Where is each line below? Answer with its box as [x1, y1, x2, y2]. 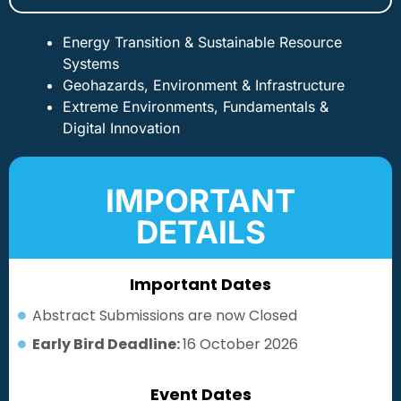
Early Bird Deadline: [32, 333, 183, 354]
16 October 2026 [183, 333, 303, 354]
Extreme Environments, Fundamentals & [63, 97, 328, 115]
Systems [63, 54, 124, 73]
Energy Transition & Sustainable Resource [63, 32, 342, 51]
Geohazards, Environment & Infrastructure [63, 75, 345, 94]
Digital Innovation [63, 118, 180, 137]
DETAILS [135, 212, 266, 251]
